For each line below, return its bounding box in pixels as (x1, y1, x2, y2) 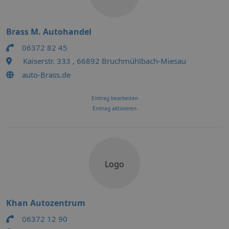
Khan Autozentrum (6, 197, 85, 209)
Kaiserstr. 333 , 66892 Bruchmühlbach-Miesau (23, 56, 186, 66)
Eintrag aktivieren (93, 105, 136, 112)
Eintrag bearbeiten (91, 95, 138, 102)
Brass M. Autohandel (6, 26, 91, 37)
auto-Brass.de (22, 70, 71, 80)
